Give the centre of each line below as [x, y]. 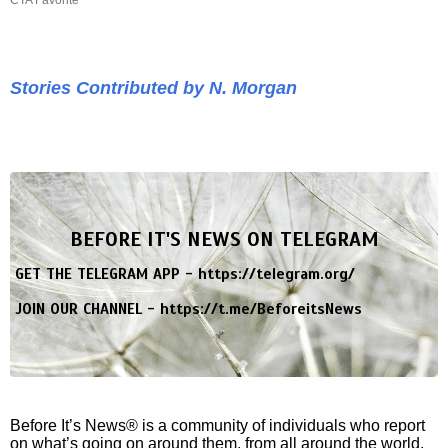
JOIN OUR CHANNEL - [87, 308]
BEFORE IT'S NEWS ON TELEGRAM [224, 239]
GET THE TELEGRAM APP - [106, 273]
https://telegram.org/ [276, 273]
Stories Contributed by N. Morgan [153, 87]
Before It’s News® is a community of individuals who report [217, 425]
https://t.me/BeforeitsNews [261, 308]
